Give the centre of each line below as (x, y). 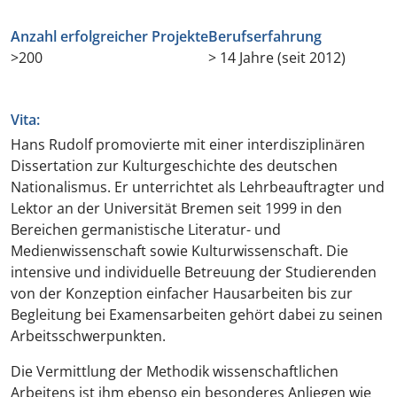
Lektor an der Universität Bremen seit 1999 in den (176, 208)
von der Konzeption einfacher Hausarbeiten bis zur (182, 293)
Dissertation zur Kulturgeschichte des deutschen (174, 166)
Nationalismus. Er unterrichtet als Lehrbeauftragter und (198, 187)
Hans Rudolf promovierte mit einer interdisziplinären (188, 144)
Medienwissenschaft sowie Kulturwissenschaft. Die (179, 251)
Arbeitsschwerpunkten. (88, 336)
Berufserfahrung (265, 36)
